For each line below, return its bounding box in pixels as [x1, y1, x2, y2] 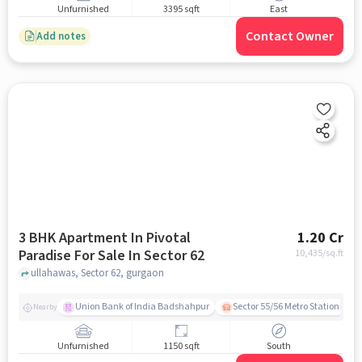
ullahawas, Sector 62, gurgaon [30, 265, 164, 280]
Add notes [36, 28, 86, 44]
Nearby [32, 301, 57, 313]
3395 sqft [162, 2, 200, 16]
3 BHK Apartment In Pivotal [18, 228, 191, 249]
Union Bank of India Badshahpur [74, 300, 209, 314]
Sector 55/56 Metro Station [232, 300, 339, 314]
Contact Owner [246, 27, 335, 46]
